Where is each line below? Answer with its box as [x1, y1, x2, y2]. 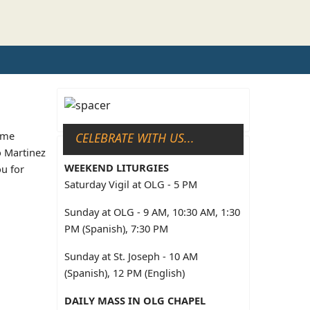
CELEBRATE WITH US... [75, 129, 195, 147]
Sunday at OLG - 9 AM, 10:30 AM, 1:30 [64, 205, 241, 219]
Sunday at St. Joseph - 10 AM [64, 249, 199, 264]
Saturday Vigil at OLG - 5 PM [64, 177, 198, 192]
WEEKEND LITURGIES [64, 161, 170, 175]
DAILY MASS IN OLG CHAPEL [64, 293, 206, 308]
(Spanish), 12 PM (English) [64, 266, 185, 280]
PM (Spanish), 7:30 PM [64, 221, 169, 236]
